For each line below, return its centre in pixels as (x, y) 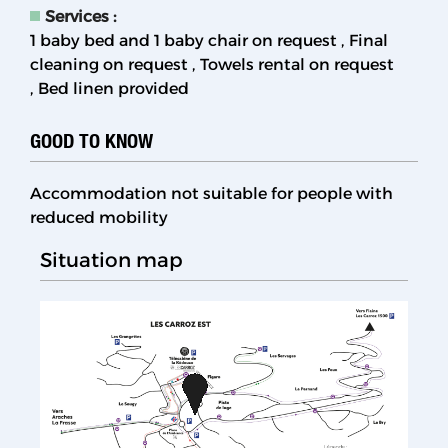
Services (79, 16)
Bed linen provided (113, 88)
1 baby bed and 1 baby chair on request (183, 40)
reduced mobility (99, 217)
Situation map (111, 259)
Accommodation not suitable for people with (211, 193)
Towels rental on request (296, 64)
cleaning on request (109, 64)
